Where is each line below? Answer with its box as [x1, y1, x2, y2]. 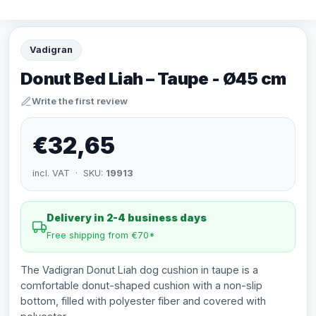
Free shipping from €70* [47, 230, 155, 241]
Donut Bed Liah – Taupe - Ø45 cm [20, 68, 286, 89]
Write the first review [32, 95, 128, 107]
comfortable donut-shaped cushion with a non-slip [20, 279, 262, 291]
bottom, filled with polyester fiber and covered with [20, 295, 266, 307]
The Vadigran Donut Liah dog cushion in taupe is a [20, 264, 258, 276]
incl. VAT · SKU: [32, 168, 106, 178]
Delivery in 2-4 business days [47, 212, 207, 224]
